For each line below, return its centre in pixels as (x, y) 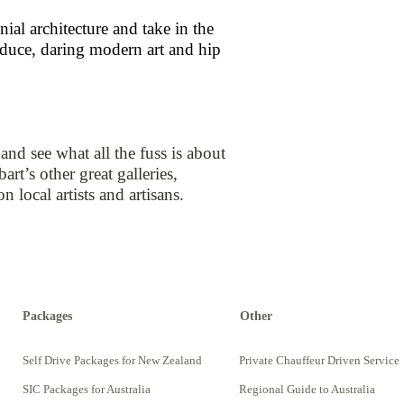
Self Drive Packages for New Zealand (112, 360)
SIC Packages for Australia (87, 389)
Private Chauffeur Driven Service (319, 360)
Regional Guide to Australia (307, 389)
